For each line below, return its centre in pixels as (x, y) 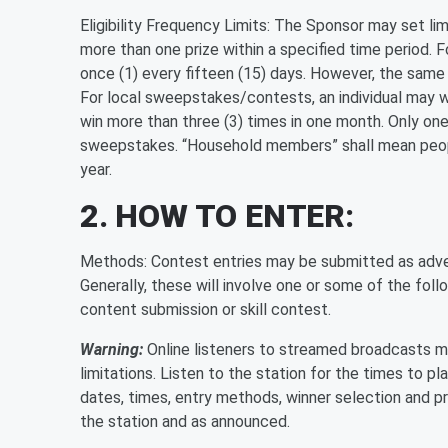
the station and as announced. (185, 421)
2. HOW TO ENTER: (217, 216)
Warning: (113, 349)
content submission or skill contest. (205, 309)
